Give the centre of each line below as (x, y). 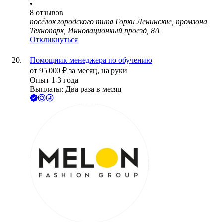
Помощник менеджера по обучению (91, 60)
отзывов (50, 13)
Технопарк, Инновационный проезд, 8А (95, 31)
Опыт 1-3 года (54, 80)
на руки (114, 71)
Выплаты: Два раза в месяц (76, 89)
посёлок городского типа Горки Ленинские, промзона (118, 22)
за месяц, (85, 71)
